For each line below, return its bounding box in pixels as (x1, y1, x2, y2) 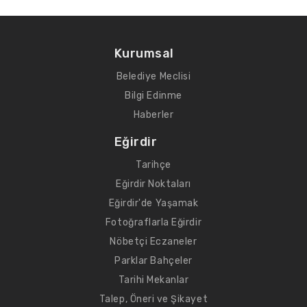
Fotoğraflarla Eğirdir (105, 217, 202, 228)
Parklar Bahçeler (114, 255, 193, 267)
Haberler (133, 109, 174, 121)
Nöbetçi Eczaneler (110, 236, 197, 247)
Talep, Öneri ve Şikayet (99, 293, 208, 305)
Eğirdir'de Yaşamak (108, 197, 199, 209)
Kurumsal (114, 46, 174, 61)
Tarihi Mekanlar (118, 274, 189, 286)
